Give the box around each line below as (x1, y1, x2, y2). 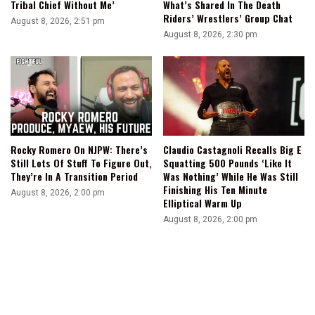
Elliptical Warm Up (163, 195, 242, 210)
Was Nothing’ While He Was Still (163, 168, 298, 184)
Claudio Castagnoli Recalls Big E (163, 141, 302, 157)
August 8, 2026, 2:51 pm (11, 15, 105, 26)
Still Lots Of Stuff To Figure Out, (11, 155, 152, 170)
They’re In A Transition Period (11, 168, 138, 184)
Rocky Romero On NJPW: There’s (11, 141, 148, 157)
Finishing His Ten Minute (163, 181, 267, 197)
